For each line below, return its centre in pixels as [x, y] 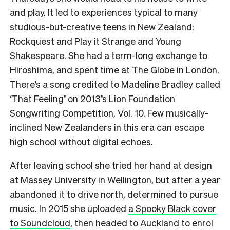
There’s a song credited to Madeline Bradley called [115, 84]
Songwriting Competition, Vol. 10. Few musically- [109, 112]
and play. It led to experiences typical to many [104, 12]
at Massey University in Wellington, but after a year [115, 179]
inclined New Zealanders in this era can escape [107, 127]
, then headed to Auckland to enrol [142, 222]
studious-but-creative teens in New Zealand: [102, 26]
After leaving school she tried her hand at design [111, 165]
